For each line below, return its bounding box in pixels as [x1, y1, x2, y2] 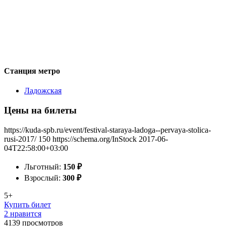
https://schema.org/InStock [52, 134, 137, 143]
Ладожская [24, 86, 62, 95]
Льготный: [24, 162, 63, 171]
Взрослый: [24, 173, 63, 182]
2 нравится [4, 209, 41, 218]
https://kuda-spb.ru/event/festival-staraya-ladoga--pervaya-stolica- [4, 125, 211, 134]
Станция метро [4, 66, 60, 75]
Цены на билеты [4, 104, 77, 116]
